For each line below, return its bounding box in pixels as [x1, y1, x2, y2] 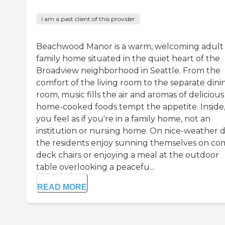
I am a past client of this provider [41, 15, 135, 23]
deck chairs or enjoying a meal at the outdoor [36, 150, 219, 160]
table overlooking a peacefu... [36, 162, 154, 172]
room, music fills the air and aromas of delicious [36, 90, 224, 100]
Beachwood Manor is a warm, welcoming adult [36, 42, 223, 52]
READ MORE [37, 183, 87, 192]
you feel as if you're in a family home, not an [36, 114, 210, 124]
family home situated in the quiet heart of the [36, 54, 220, 64]
